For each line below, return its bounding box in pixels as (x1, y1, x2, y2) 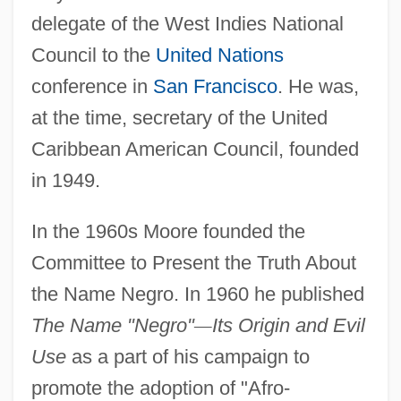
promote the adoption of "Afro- (30, 376, 290, 399)
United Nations (155, 43, 284, 66)
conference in (30, 74, 153, 98)
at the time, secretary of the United (30, 106, 328, 129)
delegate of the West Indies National (30, 12, 344, 35)
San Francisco (152, 74, 277, 98)
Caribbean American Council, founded (30, 137, 359, 160)
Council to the (30, 43, 156, 66)
